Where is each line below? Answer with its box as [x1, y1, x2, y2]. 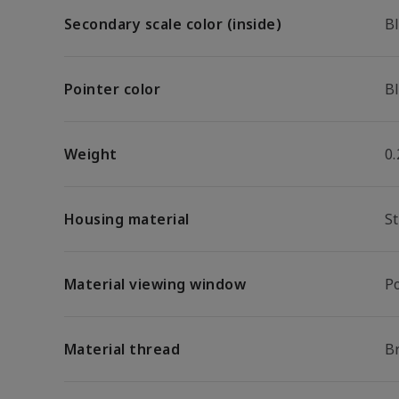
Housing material [64, 209, 190, 229]
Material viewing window [64, 274, 247, 294]
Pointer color [64, 79, 161, 99]
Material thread [64, 339, 181, 359]
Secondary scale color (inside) [64, 14, 282, 34]
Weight [64, 144, 118, 164]
